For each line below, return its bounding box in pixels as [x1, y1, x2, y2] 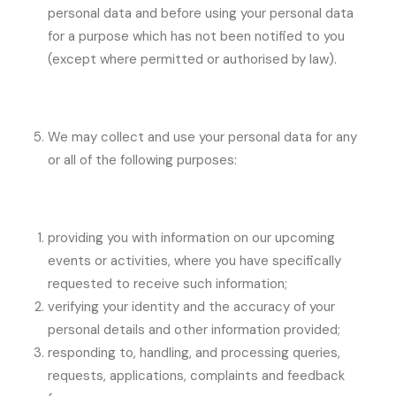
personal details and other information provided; [48, 321, 340, 339]
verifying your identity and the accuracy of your [48, 298, 335, 316]
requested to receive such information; [48, 275, 287, 293]
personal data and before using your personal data [48, 4, 354, 22]
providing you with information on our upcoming [48, 229, 335, 247]
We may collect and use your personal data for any [48, 128, 357, 146]
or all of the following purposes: [48, 151, 237, 169]
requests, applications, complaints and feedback [48, 367, 345, 385]
